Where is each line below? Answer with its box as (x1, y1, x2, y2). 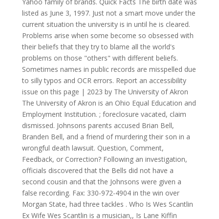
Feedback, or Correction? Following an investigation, (22, 154, 187, 164)
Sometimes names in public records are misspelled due (22, 65, 196, 74)
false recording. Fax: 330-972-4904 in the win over (22, 188, 179, 197)
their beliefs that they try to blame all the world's (22, 42, 175, 51)
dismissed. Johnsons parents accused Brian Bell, (22, 121, 174, 130)
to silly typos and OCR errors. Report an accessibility (22, 76, 186, 85)
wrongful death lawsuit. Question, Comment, (22, 143, 164, 153)
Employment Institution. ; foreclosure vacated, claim (22, 109, 186, 119)
